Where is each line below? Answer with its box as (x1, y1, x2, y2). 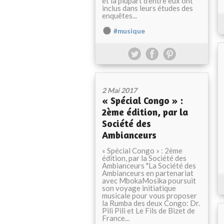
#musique (113, 27, 145, 35)
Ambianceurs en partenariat (102, 168, 193, 177)
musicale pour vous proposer (102, 191, 197, 200)
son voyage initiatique (102, 183, 176, 192)
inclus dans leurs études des (102, 3, 193, 12)
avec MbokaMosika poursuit (102, 176, 196, 185)
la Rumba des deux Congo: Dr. (102, 198, 200, 207)
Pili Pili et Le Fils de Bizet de (102, 206, 195, 215)
